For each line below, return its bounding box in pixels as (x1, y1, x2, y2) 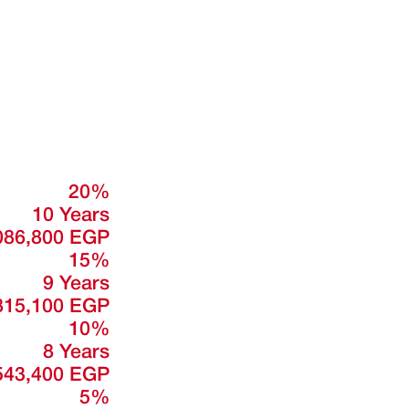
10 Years (31, 206, 110, 225)
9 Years (42, 275, 110, 293)
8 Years (42, 343, 110, 362)
